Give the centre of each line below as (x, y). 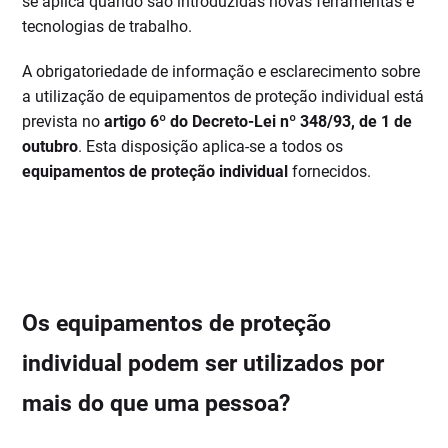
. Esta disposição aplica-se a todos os (211, 147)
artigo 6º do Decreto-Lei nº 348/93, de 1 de (258, 122)
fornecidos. (330, 172)
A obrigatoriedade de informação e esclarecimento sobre (221, 72)
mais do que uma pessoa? (156, 404)
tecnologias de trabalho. (107, 27)
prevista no (63, 122)
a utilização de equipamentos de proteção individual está (223, 97)
